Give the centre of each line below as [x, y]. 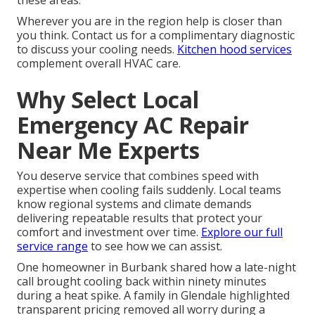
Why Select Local [108, 100]
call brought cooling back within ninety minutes [142, 282]
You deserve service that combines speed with [138, 176]
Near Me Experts [108, 150]
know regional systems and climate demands [134, 204]
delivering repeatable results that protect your [140, 218]
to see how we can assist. [155, 246]
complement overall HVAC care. [99, 64]
